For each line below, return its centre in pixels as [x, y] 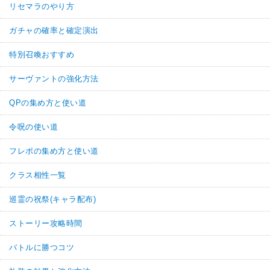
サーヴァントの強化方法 [54, 78]
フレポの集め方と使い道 [54, 151]
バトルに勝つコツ [42, 247]
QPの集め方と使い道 [48, 102]
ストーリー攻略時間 [46, 223]
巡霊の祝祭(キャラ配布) [53, 199]
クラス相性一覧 [38, 175]
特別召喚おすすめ [42, 54]
